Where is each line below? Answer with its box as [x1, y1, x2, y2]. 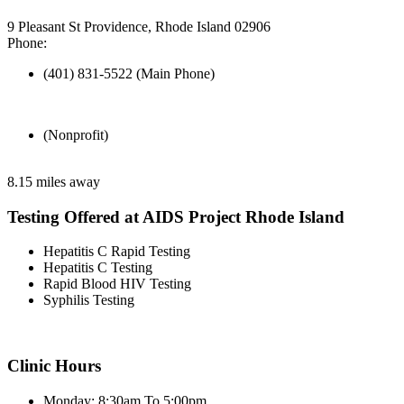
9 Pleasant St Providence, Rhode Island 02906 [7, 19, 271, 34]
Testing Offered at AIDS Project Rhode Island [7, 207, 344, 226]
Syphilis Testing [43, 292, 134, 308]
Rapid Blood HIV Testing [43, 276, 191, 292]
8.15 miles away [7, 174, 100, 189]
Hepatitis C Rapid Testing [43, 243, 190, 260]
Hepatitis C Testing [43, 260, 152, 276]
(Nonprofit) [43, 127, 108, 142]
